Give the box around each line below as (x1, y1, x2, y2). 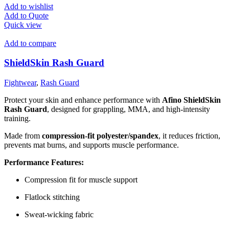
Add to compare (4, 38, 56, 48)
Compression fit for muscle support (25, 175, 138, 185)
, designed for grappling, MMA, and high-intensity (47, 105, 210, 114)
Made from (4, 131, 42, 141)
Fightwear (4, 78, 36, 87)
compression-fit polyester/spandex (42, 131, 158, 141)
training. (4, 114, 31, 123)
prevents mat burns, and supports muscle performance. (4, 141, 179, 150)
